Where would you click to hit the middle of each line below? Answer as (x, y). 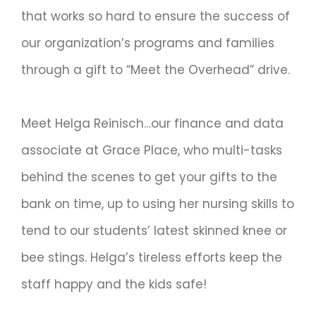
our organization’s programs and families (148, 43)
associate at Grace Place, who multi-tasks (152, 151)
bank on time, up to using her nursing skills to (158, 204)
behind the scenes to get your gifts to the (149, 177)
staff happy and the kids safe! (114, 285)
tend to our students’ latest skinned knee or (154, 231)
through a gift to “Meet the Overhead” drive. (156, 70)
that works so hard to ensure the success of (156, 17)
